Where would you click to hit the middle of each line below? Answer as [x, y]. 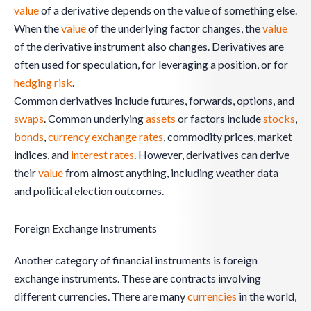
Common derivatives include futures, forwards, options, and [154, 100]
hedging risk [43, 82]
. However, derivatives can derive [212, 154]
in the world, [267, 296]
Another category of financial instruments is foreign [136, 260]
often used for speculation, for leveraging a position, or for [151, 64]
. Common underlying [95, 118]
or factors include [219, 118]
